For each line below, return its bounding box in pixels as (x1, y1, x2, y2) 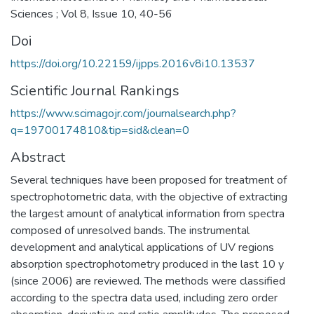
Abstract (11, 147, 65, 167)
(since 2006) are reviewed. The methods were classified (11, 273, 285, 289)
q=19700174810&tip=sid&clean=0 (11, 122, 189, 138)
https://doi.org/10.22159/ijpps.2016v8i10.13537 (11, 55, 255, 71)
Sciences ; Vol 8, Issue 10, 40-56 (11, 6, 172, 22)
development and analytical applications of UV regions (11, 239, 274, 255)
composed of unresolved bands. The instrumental (11, 222, 250, 238)
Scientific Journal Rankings (11, 81, 179, 100)
